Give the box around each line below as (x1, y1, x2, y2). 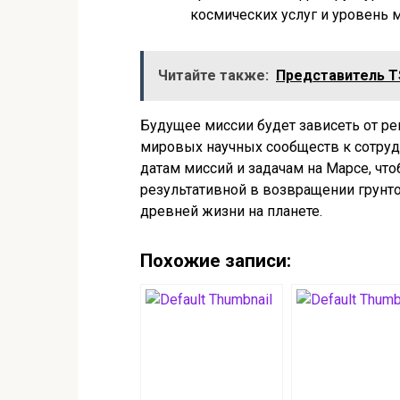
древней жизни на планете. (140, 203, 322, 221)
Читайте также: (158, 67, 269, 85)
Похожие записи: (140, 249, 291, 271)
